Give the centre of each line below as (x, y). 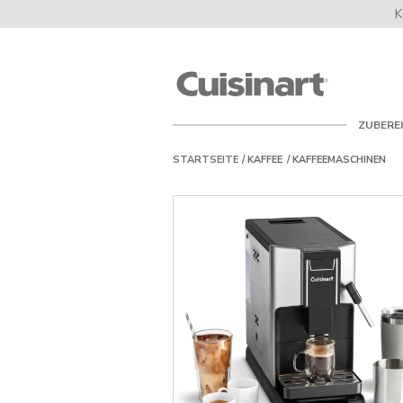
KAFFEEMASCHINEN (339, 159)
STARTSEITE (206, 159)
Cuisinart (350, 34)
